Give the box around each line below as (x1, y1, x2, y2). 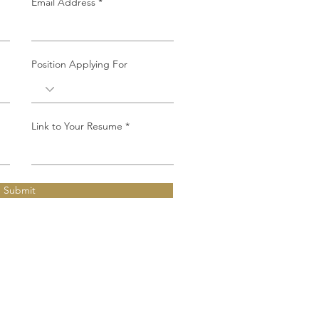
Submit (4, 184, 36, 197)
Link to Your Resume (31, 120, 122, 132)
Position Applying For (31, 58, 127, 70)
